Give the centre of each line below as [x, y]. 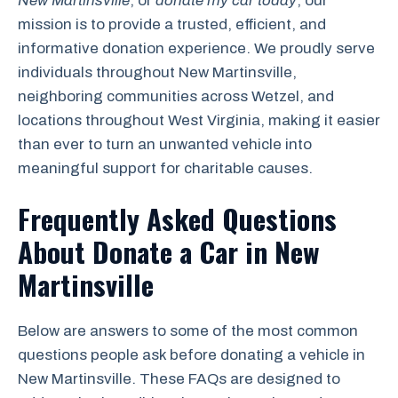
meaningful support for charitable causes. [165, 168]
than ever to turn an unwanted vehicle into [165, 144]
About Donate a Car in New [169, 251]
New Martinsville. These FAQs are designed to [179, 379]
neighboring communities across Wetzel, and [176, 96]
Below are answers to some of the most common [188, 331]
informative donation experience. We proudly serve [196, 48]
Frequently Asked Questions [177, 219]
